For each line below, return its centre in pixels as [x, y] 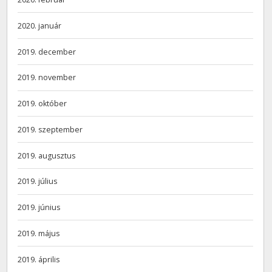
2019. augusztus [47, 155]
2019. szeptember [50, 129]
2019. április [39, 259]
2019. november [47, 78]
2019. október [42, 104]
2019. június [39, 208]
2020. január [40, 25]
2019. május [39, 233]
